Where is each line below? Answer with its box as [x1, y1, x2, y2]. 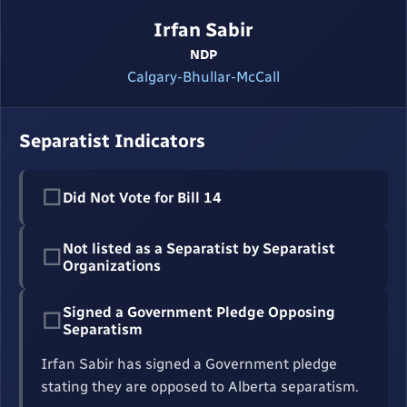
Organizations [63, 257, 161, 275]
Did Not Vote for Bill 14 [63, 189, 222, 207]
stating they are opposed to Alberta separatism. [41, 378, 359, 396]
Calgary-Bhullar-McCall [127, 68, 280, 86]
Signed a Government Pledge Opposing [63, 303, 335, 322]
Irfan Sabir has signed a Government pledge [41, 355, 337, 373]
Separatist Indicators [19, 130, 205, 153]
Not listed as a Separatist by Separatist [63, 240, 335, 258]
